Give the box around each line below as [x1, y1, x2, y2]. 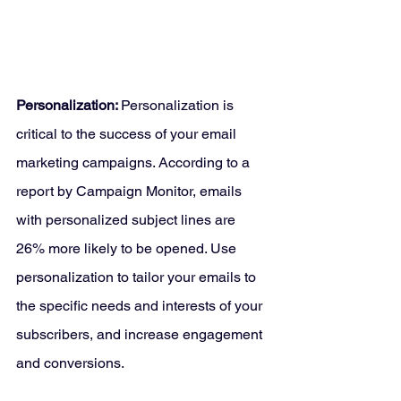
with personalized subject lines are [16, 211, 239, 229]
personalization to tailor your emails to [16, 269, 260, 286]
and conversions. [16, 354, 124, 372]
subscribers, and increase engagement [16, 326, 266, 344]
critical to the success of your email [16, 125, 240, 143]
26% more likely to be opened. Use [16, 240, 240, 258]
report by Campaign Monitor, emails [16, 183, 245, 200]
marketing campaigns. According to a [16, 154, 253, 172]
